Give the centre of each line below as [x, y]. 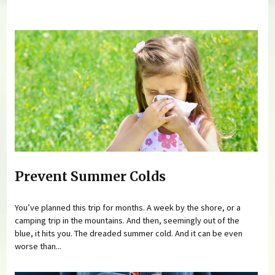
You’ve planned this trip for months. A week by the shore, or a [128, 207]
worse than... [38, 246]
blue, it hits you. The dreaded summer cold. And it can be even [129, 233]
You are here [63, 23]
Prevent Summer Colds [91, 177]
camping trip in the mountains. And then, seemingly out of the [127, 220]
